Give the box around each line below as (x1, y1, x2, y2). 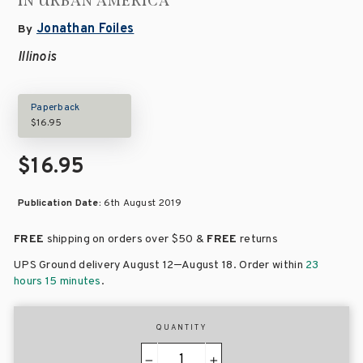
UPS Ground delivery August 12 (14, 258, 174, 273)
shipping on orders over (44, 233, 172, 247)
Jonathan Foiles (36, 21, 135, 38)
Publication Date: (18, 197, 105, 211)
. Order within (233, 258, 306, 273)
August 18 (181, 258, 233, 273)
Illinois (18, 49, 57, 66)
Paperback (31, 101, 80, 115)
